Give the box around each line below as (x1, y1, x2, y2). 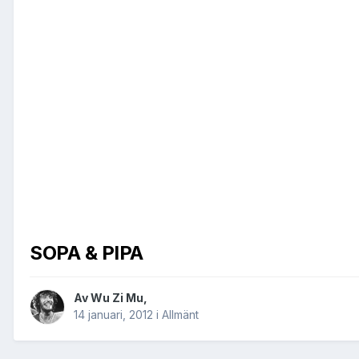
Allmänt (162, 308, 199, 322)
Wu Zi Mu (91, 291, 143, 305)
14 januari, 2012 (74, 308, 153, 322)
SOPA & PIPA (30, 241, 143, 265)
